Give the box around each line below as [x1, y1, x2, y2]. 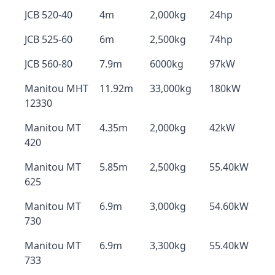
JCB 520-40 [25, 8, 72, 21]
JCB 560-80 [25, 57, 72, 71]
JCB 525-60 [25, 33, 72, 46]
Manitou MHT [25, 82, 88, 95]
